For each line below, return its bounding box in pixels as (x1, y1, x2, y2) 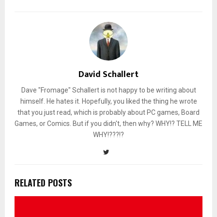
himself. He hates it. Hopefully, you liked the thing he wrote (20, 97, 197, 106)
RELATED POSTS (15, 176, 72, 189)
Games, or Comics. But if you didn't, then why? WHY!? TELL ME (15, 120, 202, 128)
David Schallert (78, 67, 139, 82)
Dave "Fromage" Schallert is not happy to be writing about (21, 86, 196, 94)
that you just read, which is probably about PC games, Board (17, 108, 200, 117)
